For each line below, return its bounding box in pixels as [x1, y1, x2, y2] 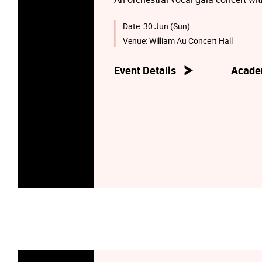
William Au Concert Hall [149, 35, 233, 47]
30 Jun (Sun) [143, 20, 191, 32]
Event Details [113, 64, 176, 78]
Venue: [123, 35, 150, 47]
